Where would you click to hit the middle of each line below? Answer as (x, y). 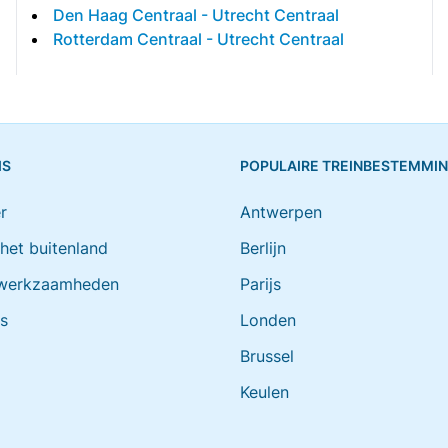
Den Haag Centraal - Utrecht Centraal (196, 14)
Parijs (260, 284)
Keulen (264, 392)
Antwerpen (281, 212)
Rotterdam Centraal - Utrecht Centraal (198, 38)
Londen (268, 320)
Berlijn (263, 248)
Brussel (267, 356)
